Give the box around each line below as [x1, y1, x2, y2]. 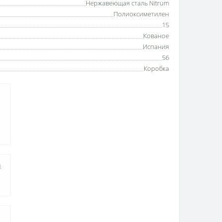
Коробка [144, 63, 169, 73]
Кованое [143, 31, 169, 40]
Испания [143, 42, 169, 51]
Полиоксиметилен [113, 9, 169, 18]
